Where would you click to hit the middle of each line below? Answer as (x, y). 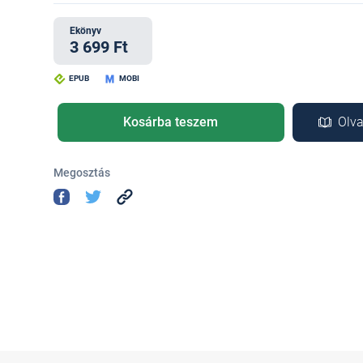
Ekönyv (85, 31)
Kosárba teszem (171, 122)
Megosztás (81, 173)
